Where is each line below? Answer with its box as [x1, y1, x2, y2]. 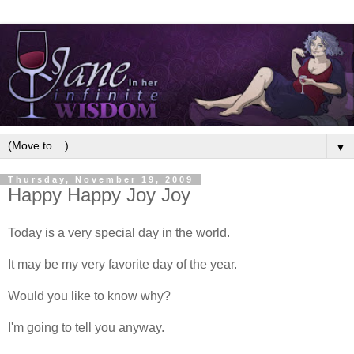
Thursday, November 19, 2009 [8, 174, 194, 184]
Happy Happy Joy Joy [8, 183, 190, 205]
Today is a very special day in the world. [8, 225, 230, 239]
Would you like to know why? [8, 288, 171, 303]
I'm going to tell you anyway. [8, 320, 164, 334]
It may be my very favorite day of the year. [8, 257, 237, 271]
